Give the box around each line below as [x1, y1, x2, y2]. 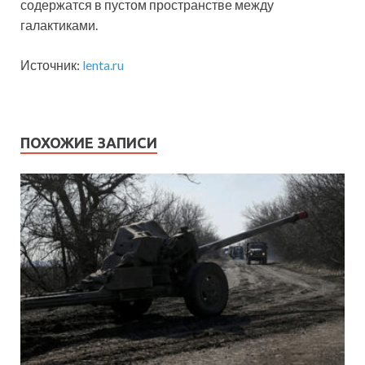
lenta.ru [82, 57, 124, 73]
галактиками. [20, 17, 98, 33]
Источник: [20, 57, 82, 73]
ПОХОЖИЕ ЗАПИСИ [20, 134, 157, 152]
